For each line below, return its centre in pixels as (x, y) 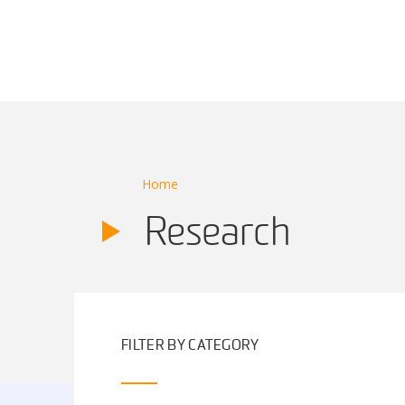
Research (218, 233)
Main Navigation (126, 64)
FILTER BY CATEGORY (190, 346)
